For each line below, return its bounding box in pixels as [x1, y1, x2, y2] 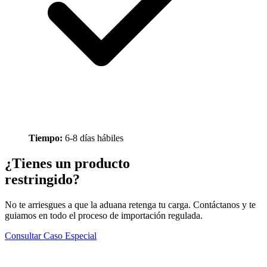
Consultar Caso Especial [5, 230, 97, 241]
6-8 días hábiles [63, 133, 123, 144]
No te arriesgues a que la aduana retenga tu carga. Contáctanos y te [5, 199, 256, 210]
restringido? [5, 171, 80, 187]
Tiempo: [29, 133, 63, 144]
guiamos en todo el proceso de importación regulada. [5, 210, 203, 221]
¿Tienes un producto [5, 155, 130, 171]
